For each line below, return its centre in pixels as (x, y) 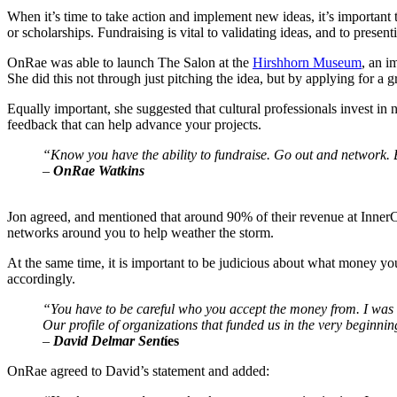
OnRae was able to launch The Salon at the (130, 62)
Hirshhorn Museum (307, 62)
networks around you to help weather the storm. (140, 232)
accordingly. (41, 278)
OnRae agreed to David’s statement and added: (138, 370)
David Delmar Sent (107, 340)
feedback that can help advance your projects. (134, 124)
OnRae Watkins (97, 170)
